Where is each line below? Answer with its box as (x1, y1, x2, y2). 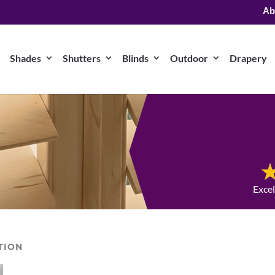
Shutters (63, 52, 101, 64)
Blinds (122, 52, 149, 64)
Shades (10, 52, 41, 64)
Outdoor (170, 52, 208, 64)
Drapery (230, 52, 267, 64)
